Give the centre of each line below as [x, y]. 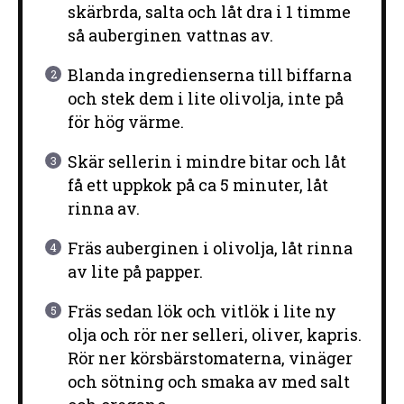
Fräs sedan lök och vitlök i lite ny [202, 312]
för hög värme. [125, 122]
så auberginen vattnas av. [170, 36]
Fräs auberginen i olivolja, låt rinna [210, 248]
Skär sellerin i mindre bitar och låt [207, 162]
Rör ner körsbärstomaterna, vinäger [210, 358]
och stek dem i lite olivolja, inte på [205, 99]
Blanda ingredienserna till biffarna [209, 75]
